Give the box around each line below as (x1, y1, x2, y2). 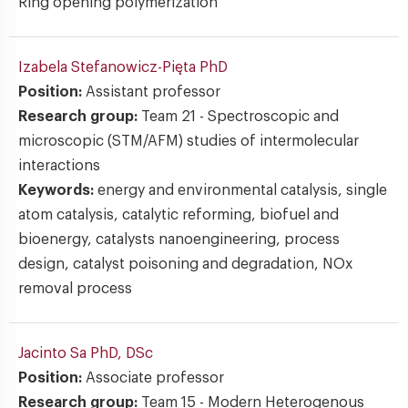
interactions (18, 158, 100, 173)
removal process (18, 281, 132, 296)
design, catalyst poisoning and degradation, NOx (18, 257, 352, 271)
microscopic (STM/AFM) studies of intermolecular (18, 134, 359, 148)
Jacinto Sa (18, 346, 90, 361)
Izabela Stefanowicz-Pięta (18, 60, 199, 75)
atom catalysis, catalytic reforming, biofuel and (18, 208, 339, 222)
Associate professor (86, 371, 224, 385)
